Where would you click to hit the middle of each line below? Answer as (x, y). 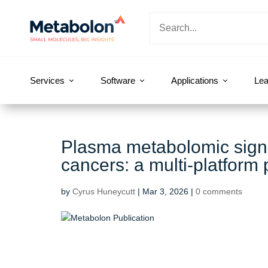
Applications (195, 80)
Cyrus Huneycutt (104, 191)
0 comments (219, 191)
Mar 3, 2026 (165, 191)
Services (47, 80)
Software (118, 80)
